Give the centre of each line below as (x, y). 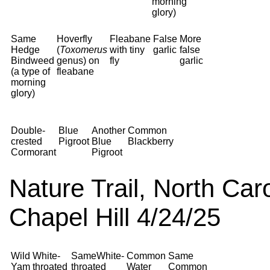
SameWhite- (98, 256)
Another (108, 130)
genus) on (78, 61)
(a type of (30, 71)
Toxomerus (83, 50)
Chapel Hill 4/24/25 (115, 217)
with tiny (127, 50)
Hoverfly (74, 39)
